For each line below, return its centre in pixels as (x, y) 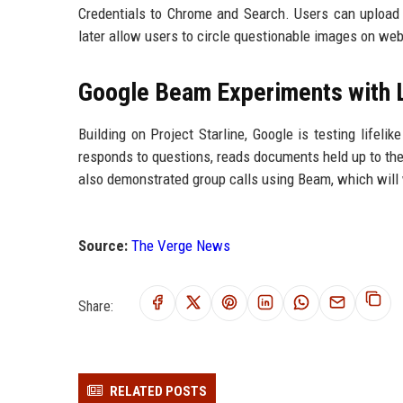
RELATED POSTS (158, 391)
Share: (96, 306)
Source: (103, 246)
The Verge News (181, 246)
